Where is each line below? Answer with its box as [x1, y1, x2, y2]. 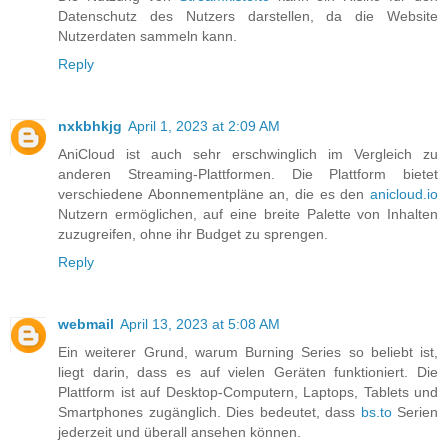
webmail [58, 316, 114, 333]
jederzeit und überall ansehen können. [58, 424, 301, 441]
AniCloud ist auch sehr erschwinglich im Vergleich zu [58, 146, 438, 163]
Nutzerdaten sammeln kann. [58, 28, 237, 45]
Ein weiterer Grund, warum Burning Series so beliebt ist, [58, 344, 438, 361]
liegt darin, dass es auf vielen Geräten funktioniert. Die [58, 364, 438, 381]
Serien [391, 404, 438, 421]
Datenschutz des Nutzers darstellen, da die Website [58, 8, 438, 25]
